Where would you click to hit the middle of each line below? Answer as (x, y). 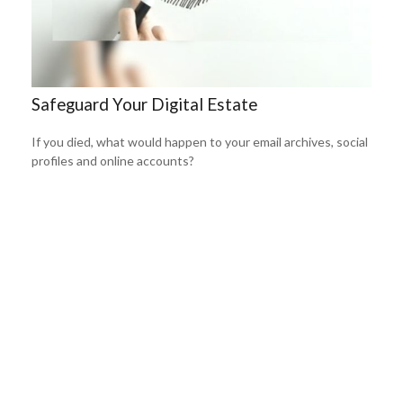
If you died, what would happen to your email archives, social (200, 142)
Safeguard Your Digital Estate (144, 105)
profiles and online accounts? (113, 161)
